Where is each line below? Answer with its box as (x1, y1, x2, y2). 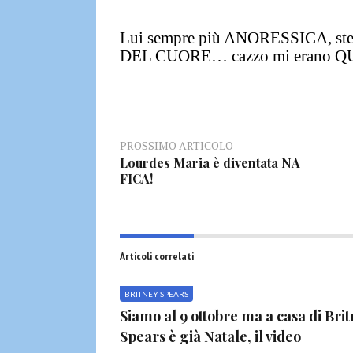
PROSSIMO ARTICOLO (120, 137, 233, 153)
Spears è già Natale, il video (120, 326, 301, 346)
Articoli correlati (120, 248, 194, 263)
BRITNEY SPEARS (124, 288, 188, 299)
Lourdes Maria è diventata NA (120, 154, 300, 171)
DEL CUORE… (120, 46, 232, 65)
